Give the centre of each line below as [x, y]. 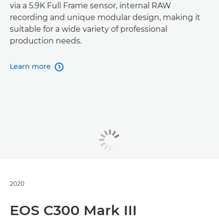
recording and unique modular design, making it [105, 17]
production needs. [46, 41]
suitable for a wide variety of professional [88, 29]
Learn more [30, 66]
